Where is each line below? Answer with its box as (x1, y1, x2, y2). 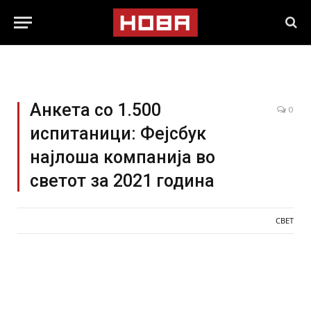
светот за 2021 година (30, 171, 215, 191)
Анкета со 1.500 (30, 100, 161, 120)
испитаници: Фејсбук (30, 124, 206, 144)
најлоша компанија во (30, 147, 215, 167)
